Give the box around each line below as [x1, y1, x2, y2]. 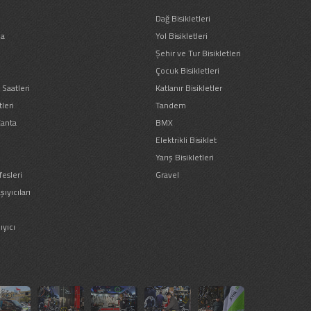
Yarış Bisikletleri [155, 150, 214, 164]
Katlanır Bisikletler [155, 81, 222, 94]
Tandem [155, 98, 186, 112]
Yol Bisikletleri [155, 28, 208, 42]
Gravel [155, 167, 179, 181]
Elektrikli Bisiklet [155, 133, 217, 146]
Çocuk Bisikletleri [155, 63, 219, 77]
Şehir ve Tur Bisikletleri [155, 46, 241, 60]
